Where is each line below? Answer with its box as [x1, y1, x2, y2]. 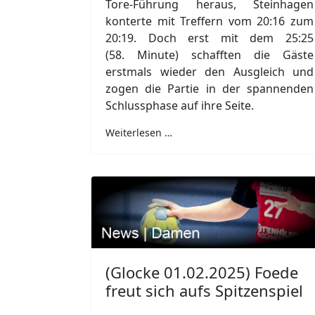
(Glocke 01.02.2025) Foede [105, 262, 298, 283]
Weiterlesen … [105, 125, 172, 139]
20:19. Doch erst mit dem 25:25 [105, 30, 314, 46]
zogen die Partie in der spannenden [105, 80, 314, 96]
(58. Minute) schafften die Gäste [105, 46, 314, 63]
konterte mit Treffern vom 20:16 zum [105, 13, 314, 29]
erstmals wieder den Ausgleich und [105, 63, 314, 79]
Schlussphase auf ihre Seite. [105, 97, 254, 113]
